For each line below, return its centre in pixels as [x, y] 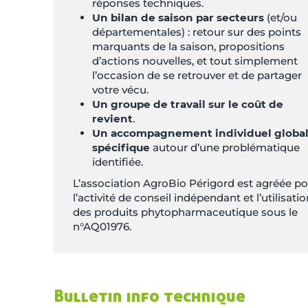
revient [112, 119]
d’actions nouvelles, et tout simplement [195, 61]
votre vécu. [120, 90]
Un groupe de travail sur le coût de [188, 104]
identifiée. [118, 162]
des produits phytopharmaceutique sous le [185, 212]
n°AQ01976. [102, 227]
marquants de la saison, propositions [188, 47]
